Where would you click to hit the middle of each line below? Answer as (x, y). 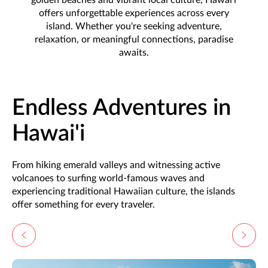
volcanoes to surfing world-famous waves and (108, 178)
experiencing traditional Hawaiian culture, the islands (124, 191)
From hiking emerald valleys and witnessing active (116, 165)
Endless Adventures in (121, 107)
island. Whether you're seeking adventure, (134, 26)
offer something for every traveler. (83, 204)
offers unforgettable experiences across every (134, 13)
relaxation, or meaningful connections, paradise (134, 39)
